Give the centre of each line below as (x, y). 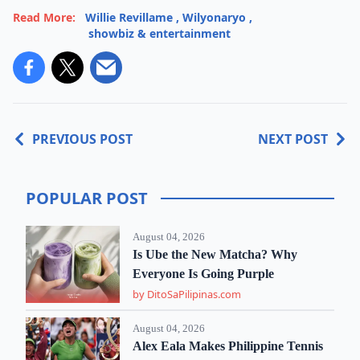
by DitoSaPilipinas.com (187, 294)
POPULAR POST (87, 198)
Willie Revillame (129, 17)
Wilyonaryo (214, 17)
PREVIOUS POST (82, 139)
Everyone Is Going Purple (204, 274)
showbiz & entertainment (160, 33)
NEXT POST (293, 139)
